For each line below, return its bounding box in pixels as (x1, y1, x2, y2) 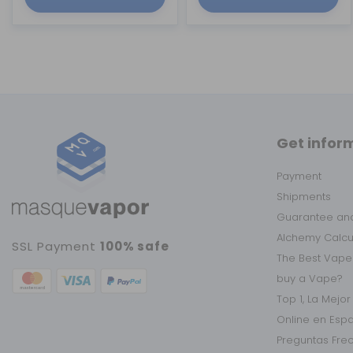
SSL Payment (12, 237, 100, 255)
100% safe (99, 237, 170, 255)
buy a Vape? (277, 270, 343, 286)
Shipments (277, 188, 331, 204)
